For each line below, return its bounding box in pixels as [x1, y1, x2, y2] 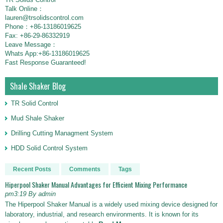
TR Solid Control [11, 100, 58, 107]
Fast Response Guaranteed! [5, 59, 86, 66]
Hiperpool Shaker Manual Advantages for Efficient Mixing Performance [5, 179, 187, 190]
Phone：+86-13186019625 [5, 23, 81, 30]
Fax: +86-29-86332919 [5, 32, 70, 39]
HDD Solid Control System [11, 144, 88, 152]
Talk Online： [5, 5, 44, 12]
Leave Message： [5, 41, 57, 48]
